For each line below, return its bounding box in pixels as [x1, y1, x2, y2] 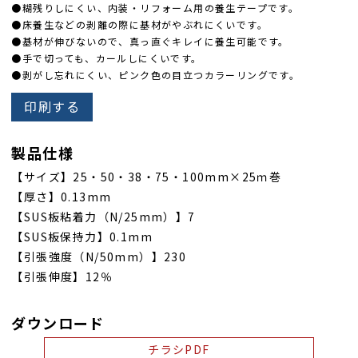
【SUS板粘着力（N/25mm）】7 [11, 209, 196, 225]
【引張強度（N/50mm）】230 [11, 249, 187, 265]
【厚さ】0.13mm [11, 189, 112, 205]
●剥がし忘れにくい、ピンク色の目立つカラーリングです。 [11, 68, 300, 82]
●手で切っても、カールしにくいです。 [11, 51, 202, 66]
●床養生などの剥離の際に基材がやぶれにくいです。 [11, 18, 268, 32]
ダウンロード [11, 312, 105, 333]
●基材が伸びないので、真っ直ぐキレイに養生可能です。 [11, 34, 289, 49]
